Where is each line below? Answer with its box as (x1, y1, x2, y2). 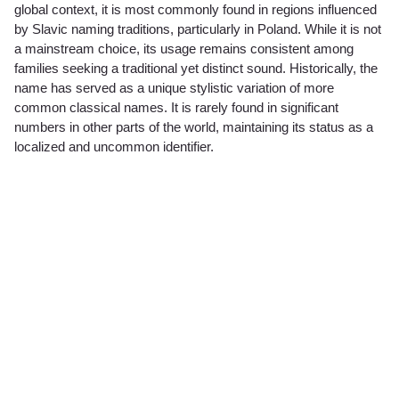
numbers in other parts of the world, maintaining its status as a (14, 119, 373, 135)
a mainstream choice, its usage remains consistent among (14, 41, 354, 57)
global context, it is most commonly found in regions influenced (14, 2, 377, 18)
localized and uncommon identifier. (14, 139, 214, 155)
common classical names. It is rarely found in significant (14, 100, 338, 116)
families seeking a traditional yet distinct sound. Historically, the (14, 61, 378, 77)
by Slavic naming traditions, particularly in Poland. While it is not (14, 21, 381, 37)
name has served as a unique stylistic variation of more (14, 80, 334, 96)
